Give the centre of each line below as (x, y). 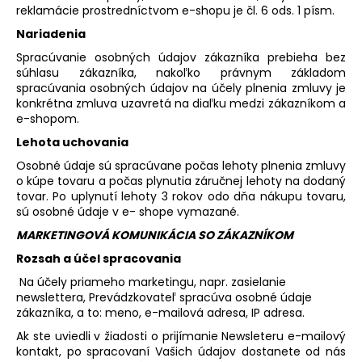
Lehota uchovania (72, 142)
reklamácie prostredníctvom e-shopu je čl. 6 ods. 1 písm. (177, 10)
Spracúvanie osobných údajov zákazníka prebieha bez (181, 57)
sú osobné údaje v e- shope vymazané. (128, 211)
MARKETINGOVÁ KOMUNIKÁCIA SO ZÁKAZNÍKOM (155, 235)
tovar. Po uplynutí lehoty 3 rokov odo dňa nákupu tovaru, (181, 196)
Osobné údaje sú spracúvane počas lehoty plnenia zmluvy (181, 165)
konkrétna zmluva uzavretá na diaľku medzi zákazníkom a (181, 103)
